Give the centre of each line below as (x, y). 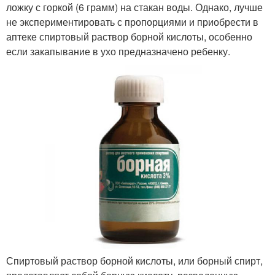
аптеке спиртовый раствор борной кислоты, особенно (129, 37)
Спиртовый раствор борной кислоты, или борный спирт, (134, 261)
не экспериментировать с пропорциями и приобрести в (132, 22)
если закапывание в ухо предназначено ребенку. (118, 51)
